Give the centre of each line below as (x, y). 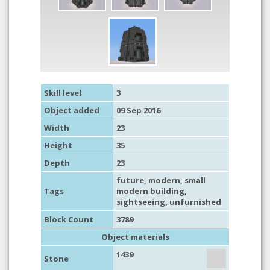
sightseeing (141, 202)
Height (58, 145)
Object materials (135, 237)
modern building (150, 191)
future (130, 180)
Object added (72, 110)
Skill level (63, 93)
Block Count (69, 219)
